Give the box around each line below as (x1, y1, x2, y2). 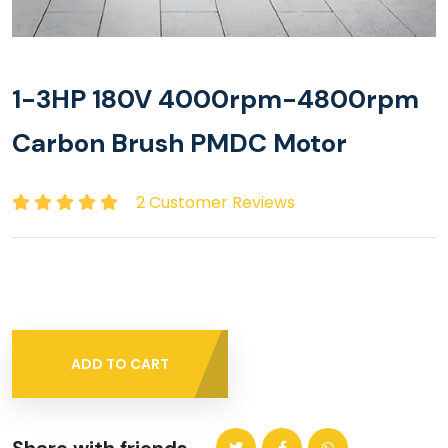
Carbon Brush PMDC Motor (12, 126, 347, 160)
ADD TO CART (71, 354, 170, 375)
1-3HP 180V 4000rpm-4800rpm (12, 82, 419, 116)
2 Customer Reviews (136, 191, 295, 214)
